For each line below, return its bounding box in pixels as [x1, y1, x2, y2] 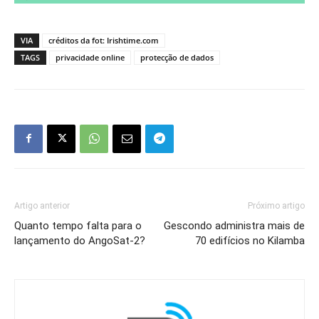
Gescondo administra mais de [164, 219, 305, 232]
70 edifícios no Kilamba [195, 234, 305, 247]
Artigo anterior [14, 200, 70, 211]
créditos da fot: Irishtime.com [48, 34, 159, 46]
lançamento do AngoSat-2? [14, 234, 145, 247]
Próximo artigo [248, 200, 305, 211]
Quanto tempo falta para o [14, 219, 142, 232]
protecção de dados [140, 51, 214, 63]
